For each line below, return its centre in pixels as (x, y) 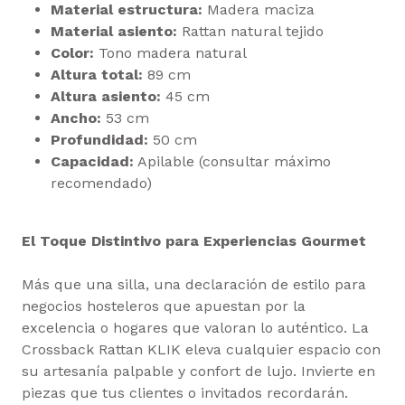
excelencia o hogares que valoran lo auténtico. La (195, 328)
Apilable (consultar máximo (232, 162)
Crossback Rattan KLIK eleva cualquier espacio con (201, 350)
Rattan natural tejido (250, 32)
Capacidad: (92, 162)
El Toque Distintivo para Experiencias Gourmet (194, 241)
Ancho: (76, 118)
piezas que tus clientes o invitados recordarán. (185, 393)
